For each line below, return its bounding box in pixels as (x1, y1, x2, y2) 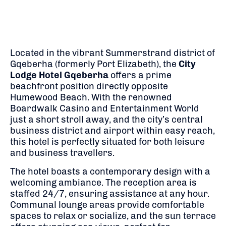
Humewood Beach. (10, 91, 89, 103)
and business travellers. (10, 147, 115, 158)
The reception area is (105, 177, 197, 188)
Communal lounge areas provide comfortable (10, 199, 204, 210)
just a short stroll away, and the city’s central (10, 114, 203, 125)
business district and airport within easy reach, (10, 125, 215, 136)
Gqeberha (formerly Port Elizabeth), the (10, 58, 179, 70)
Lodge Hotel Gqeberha (10, 69, 108, 81)
